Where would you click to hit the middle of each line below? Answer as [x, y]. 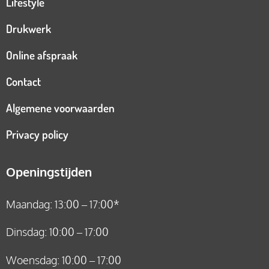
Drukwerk [29, 28]
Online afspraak [42, 55]
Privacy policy [37, 134]
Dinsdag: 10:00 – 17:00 [57, 232]
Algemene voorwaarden [60, 107]
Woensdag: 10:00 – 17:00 [64, 260]
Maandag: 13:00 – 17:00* [63, 204]
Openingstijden [49, 171]
